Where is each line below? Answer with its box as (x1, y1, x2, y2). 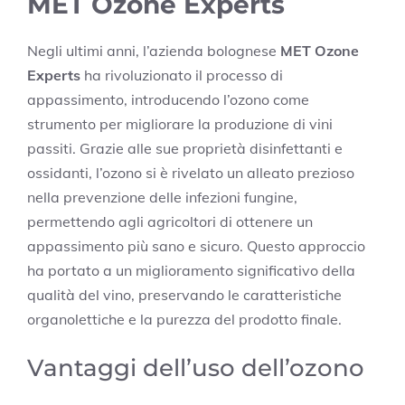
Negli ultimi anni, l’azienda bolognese (27, 41, 280, 60)
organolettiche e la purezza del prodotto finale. (27, 309, 342, 328)
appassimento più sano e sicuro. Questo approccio (27, 236, 365, 255)
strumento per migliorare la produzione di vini (27, 114, 333, 133)
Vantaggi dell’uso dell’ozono (27, 353, 364, 382)
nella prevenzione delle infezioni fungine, (27, 187, 297, 206)
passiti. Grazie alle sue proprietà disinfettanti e (27, 138, 343, 157)
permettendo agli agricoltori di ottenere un (27, 212, 313, 231)
